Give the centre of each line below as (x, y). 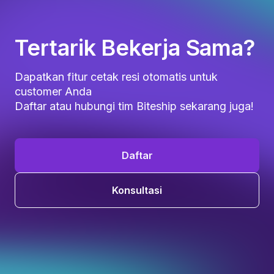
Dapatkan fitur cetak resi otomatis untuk (116, 77)
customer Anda (53, 92)
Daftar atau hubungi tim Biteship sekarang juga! (134, 106)
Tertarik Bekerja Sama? (135, 48)
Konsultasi (137, 191)
